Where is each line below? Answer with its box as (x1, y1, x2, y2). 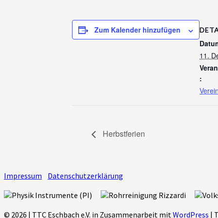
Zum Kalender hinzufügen (94, 25, 181, 35)
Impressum (4, 170, 42, 181)
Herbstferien (101, 127, 145, 139)
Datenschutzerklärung (48, 170, 123, 181)
